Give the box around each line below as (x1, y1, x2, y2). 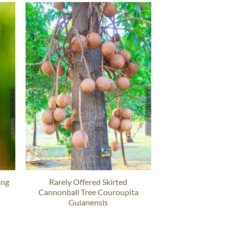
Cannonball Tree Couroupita (38, 187, 139, 197)
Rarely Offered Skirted (49, 177, 128, 187)
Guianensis (68, 197, 108, 208)
